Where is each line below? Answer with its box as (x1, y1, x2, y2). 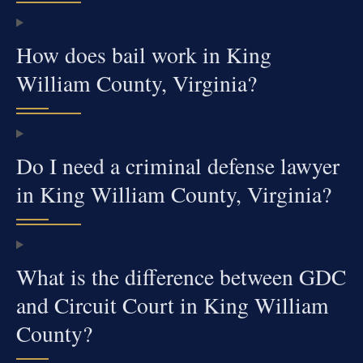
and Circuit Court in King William (16, 290, 329, 321)
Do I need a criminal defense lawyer (16, 151, 340, 181)
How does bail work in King (16, 40, 271, 70)
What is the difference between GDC (16, 262, 346, 293)
